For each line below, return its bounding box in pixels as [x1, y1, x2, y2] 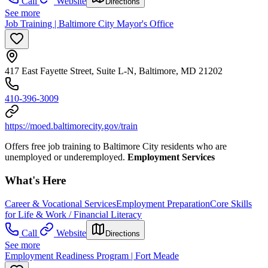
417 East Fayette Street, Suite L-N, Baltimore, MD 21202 [5, 66, 223, 77]
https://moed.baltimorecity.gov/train [5, 121, 138, 132]
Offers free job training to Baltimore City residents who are [5, 141, 227, 152]
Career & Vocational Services [5, 198, 116, 209]
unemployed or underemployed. [5, 152, 127, 163]
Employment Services [127, 152, 215, 163]
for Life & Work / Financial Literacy [5, 209, 142, 220]
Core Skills [210, 198, 252, 209]
